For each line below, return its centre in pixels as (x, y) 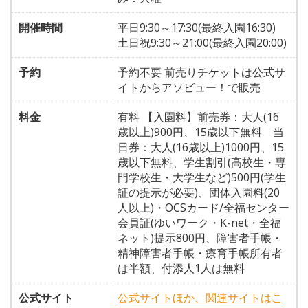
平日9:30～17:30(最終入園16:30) (202, 27)
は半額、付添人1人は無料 (181, 268)
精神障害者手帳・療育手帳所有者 (200, 253)
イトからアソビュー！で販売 (189, 87)
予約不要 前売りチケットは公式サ (201, 72)
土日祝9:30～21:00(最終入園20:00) (202, 43)
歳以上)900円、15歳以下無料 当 (201, 132)
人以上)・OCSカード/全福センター (203, 208)
